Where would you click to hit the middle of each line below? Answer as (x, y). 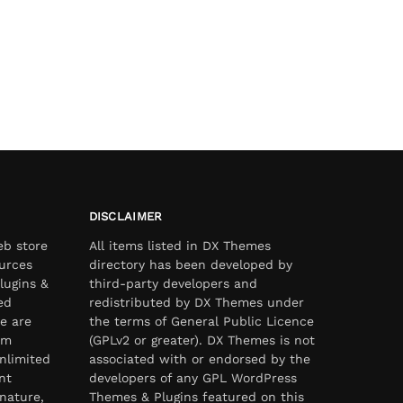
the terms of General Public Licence (201, 321)
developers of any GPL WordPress (193, 377)
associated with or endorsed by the (199, 358)
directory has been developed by (190, 264)
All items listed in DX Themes (179, 245)
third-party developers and (173, 283)
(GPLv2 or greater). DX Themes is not (201, 340)
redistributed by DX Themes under (196, 302)
